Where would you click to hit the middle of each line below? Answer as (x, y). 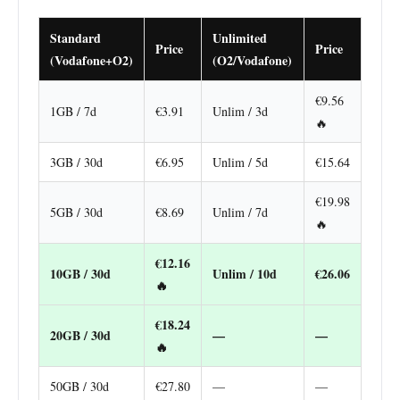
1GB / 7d (73, 111)
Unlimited (240, 37)
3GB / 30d (76, 162)
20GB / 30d (80, 335)
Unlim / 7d (240, 212)
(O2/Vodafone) (252, 60)
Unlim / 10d (245, 273)
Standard (75, 37)
